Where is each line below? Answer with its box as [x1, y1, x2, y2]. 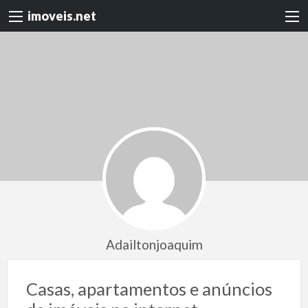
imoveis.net [27, 8, 96, 24]
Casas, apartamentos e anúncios [25, 278, 272, 299]
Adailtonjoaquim [105, 236, 203, 253]
